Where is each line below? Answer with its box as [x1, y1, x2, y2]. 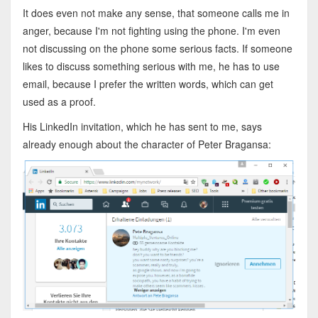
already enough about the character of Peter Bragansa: [22, 136, 271, 151]
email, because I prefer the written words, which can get [22, 76, 273, 91]
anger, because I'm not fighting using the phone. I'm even [22, 23, 280, 38]
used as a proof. [22, 94, 96, 109]
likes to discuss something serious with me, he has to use [22, 58, 280, 73]
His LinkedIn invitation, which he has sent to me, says [22, 119, 262, 133]
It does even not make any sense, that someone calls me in [22, 5, 290, 20]
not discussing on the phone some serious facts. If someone [22, 40, 292, 55]
